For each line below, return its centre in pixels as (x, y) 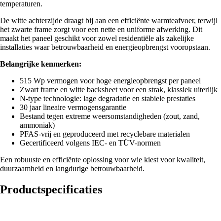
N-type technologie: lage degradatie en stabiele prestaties (108, 99)
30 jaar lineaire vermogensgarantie (73, 108)
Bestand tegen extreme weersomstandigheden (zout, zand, (110, 116)
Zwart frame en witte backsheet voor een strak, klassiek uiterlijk (119, 90)
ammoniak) (37, 125)
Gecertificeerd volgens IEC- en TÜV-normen (90, 143)
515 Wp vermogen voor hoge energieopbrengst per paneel (110, 81)
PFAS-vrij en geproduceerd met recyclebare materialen (105, 134)
